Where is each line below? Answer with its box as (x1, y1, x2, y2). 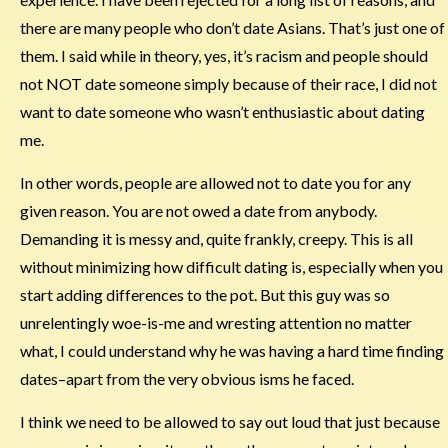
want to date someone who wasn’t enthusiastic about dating (20, 102, 425, 122)
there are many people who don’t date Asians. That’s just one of (20, 18, 445, 38)
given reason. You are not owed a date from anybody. (20, 201, 377, 221)
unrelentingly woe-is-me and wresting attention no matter (20, 313, 412, 333)
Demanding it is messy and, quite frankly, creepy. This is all (20, 229, 413, 249)
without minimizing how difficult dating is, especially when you (20, 257, 443, 277)
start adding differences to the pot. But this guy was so (20, 285, 390, 305)
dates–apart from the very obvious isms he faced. (20, 369, 354, 389)
